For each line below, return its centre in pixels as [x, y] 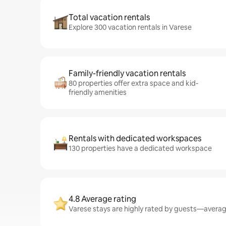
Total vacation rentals [109, 17]
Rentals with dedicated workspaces [135, 138]
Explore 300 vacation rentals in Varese [130, 27]
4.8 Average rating [102, 199]
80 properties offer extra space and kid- [133, 83]
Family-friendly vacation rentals [127, 73]
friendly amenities [98, 92]
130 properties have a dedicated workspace [140, 148]
